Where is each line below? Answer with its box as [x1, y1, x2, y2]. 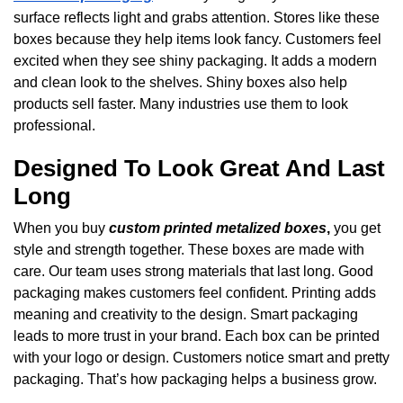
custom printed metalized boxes [109, 219, 327, 236]
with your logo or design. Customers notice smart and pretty [13, 349, 390, 365]
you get [330, 219, 381, 236]
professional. [13, 117, 95, 133]
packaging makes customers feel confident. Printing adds [13, 284, 376, 300]
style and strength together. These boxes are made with [13, 241, 364, 257]
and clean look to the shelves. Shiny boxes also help [13, 74, 347, 90]
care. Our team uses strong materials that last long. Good [13, 263, 373, 279]
